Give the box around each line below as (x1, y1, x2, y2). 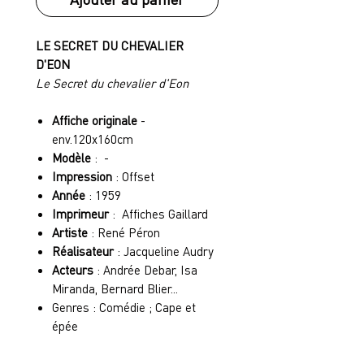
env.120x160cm (52, 131, 133, 147)
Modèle (52, 149, 91, 166)
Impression (52, 168, 115, 184)
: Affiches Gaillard (109, 206, 208, 222)
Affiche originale (52, 112, 141, 128)
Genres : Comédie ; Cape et (52, 299, 196, 315)
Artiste (52, 224, 91, 240)
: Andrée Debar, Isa (97, 262, 197, 278)
